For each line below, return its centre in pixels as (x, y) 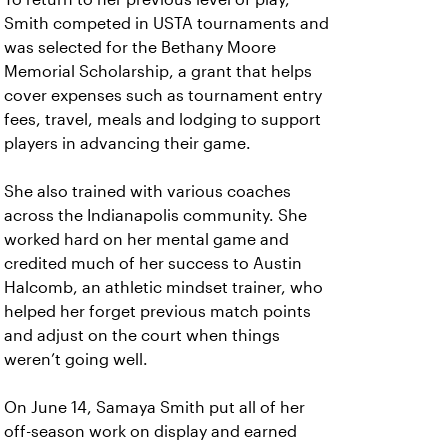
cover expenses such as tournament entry (163, 95)
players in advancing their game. (127, 143)
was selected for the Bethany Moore (140, 47)
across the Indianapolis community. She (155, 215)
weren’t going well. (78, 359)
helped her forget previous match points (157, 311)
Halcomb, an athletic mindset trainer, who (163, 287)
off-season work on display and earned (150, 431)
